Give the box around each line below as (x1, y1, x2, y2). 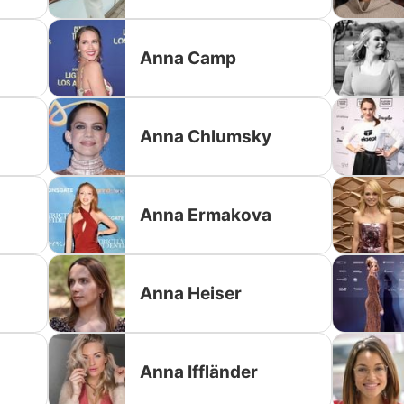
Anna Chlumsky (140, 125, 272, 147)
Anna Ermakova (140, 204, 272, 225)
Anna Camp (140, 47, 237, 69)
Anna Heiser (140, 282, 243, 304)
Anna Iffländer (140, 361, 259, 382)
